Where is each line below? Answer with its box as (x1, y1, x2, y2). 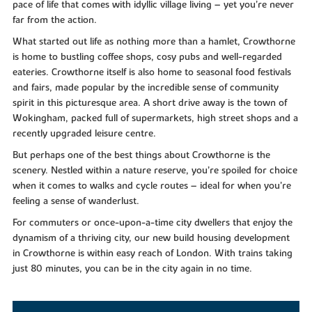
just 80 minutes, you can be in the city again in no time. (12, 262, 255, 275)
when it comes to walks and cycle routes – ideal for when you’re (12, 179, 291, 192)
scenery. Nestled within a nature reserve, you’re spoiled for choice (12, 164, 297, 177)
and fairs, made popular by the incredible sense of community (12, 81, 279, 95)
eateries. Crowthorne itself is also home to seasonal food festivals (12, 66, 291, 79)
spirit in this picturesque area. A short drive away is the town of (12, 97, 287, 110)
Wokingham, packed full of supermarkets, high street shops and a (12, 112, 298, 125)
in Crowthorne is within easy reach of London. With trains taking (12, 247, 292, 260)
